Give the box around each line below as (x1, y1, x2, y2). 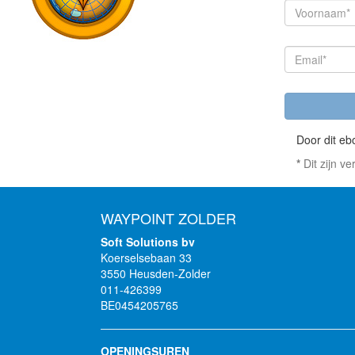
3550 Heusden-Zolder (101, 265, 211, 281)
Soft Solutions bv (101, 234, 195, 250)
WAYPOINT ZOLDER (101, 208, 236, 228)
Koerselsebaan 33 (101, 250, 192, 265)
